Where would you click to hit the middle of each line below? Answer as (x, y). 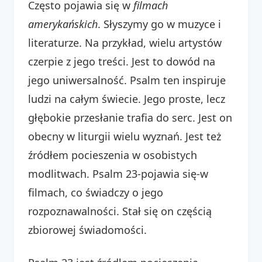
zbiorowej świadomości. (87, 230)
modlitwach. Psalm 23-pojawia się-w (118, 173)
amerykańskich (63, 24)
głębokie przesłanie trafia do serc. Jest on (130, 117)
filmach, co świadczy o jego (96, 192)
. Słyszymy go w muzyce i (159, 24)
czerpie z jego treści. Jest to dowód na (122, 61)
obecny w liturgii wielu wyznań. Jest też (125, 136)
